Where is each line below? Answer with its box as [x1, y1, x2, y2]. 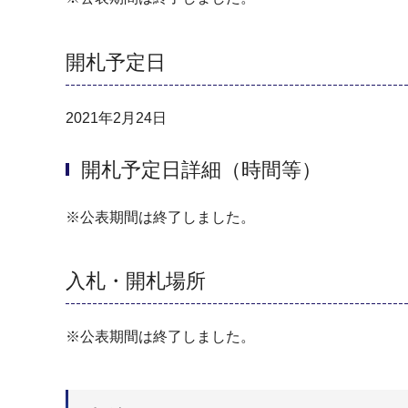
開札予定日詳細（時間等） [81, 158, 321, 182]
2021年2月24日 [66, 109, 167, 126]
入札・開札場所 [66, 270, 206, 293]
